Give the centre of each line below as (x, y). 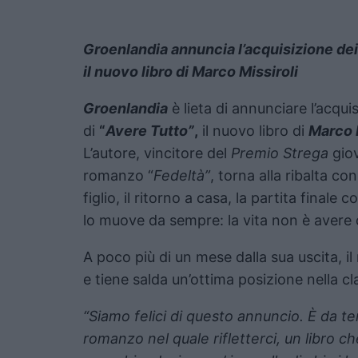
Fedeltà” (182, 175)
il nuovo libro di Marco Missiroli (191, 71)
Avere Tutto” (150, 130)
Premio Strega (280, 153)
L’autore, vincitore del (157, 153)
